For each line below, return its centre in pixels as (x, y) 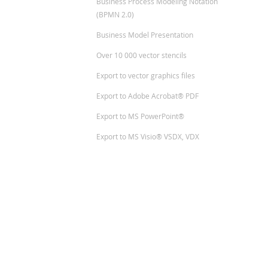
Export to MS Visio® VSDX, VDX (148, 136)
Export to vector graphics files (146, 75)
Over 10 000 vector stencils (142, 55)
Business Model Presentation (145, 34)
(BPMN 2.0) (115, 14)
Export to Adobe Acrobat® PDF (148, 95)
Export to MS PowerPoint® (141, 116)
